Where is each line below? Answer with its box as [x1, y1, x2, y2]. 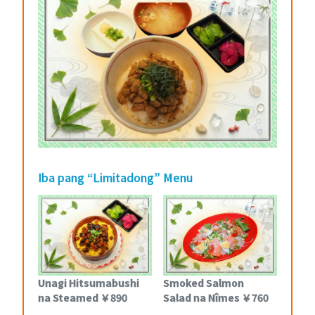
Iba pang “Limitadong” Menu [38, 169, 193, 186]
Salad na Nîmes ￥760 [163, 290, 269, 304]
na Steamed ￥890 [38, 290, 127, 304]
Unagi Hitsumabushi [38, 275, 139, 290]
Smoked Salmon [163, 275, 244, 290]
